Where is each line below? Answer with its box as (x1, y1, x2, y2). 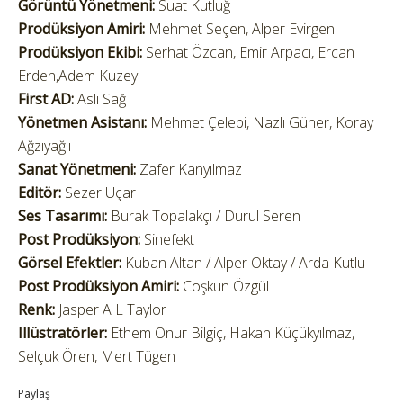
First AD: (18, 89, 74, 109)
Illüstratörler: (18, 323, 107, 343)
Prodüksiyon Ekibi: (18, 42, 142, 62)
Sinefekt (140, 229, 194, 249)
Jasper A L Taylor (55, 300, 166, 319)
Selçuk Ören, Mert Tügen (18, 346, 175, 366)
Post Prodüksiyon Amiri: (18, 276, 179, 296)
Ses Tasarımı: (18, 206, 107, 226)
